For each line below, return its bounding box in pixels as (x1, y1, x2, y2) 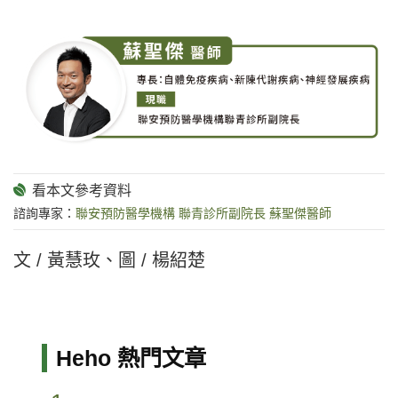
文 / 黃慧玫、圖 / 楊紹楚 (13, 250, 205, 270)
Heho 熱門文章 (55, 345, 206, 370)
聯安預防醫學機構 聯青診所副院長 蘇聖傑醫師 (76, 206, 331, 221)
